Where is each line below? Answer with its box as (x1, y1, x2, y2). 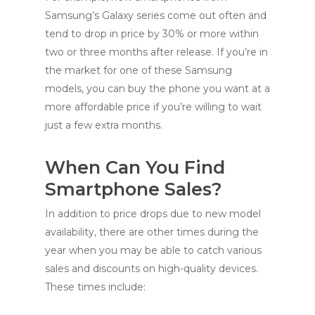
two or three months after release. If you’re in (45, 46, 268, 58)
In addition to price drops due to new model (45, 207, 261, 220)
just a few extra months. (45, 119, 162, 131)
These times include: (45, 281, 146, 293)
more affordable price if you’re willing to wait (45, 101, 262, 113)
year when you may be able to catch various (45, 244, 262, 257)
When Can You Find (45, 156, 225, 178)
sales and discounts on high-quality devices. (45, 262, 258, 275)
